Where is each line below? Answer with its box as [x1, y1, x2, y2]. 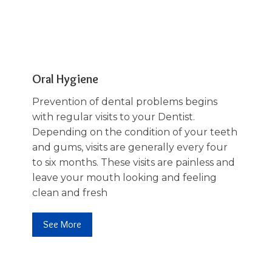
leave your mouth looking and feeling [32, 171, 217, 183]
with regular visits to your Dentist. [32, 110, 195, 123]
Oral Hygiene [32, 71, 98, 86]
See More [42, 218, 81, 230]
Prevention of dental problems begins [32, 95, 217, 107]
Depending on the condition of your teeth [32, 126, 237, 138]
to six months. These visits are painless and [32, 156, 235, 168]
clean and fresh [32, 186, 107, 199]
